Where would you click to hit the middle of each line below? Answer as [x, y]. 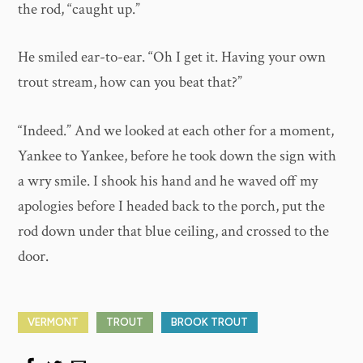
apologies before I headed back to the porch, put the [172, 206]
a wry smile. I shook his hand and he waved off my [168, 181]
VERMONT [53, 322]
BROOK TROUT [210, 322]
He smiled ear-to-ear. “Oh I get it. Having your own [172, 58]
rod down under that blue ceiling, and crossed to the [174, 231]
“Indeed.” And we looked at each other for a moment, [176, 130]
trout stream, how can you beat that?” [130, 83]
